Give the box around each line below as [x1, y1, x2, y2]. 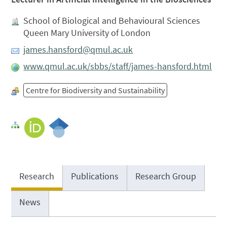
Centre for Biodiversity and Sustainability [26, 85, 165, 96]
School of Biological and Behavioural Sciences [23, 15, 201, 27]
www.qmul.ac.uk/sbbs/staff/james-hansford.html [23, 60, 212, 72]
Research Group [135, 170, 197, 182]
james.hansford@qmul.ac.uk [23, 44, 133, 56]
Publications [71, 170, 119, 182]
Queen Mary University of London [23, 27, 151, 39]
